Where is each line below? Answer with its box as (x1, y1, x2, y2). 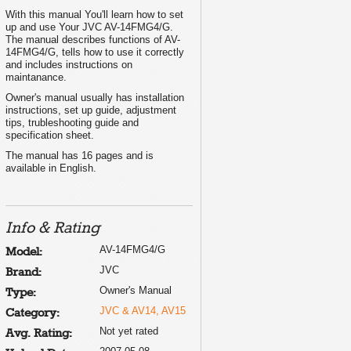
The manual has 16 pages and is (5, 149, 154, 161)
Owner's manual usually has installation (5, 91, 184, 103)
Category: (5, 306, 60, 320)
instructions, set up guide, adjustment (5, 103, 176, 116)
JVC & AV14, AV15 (100, 304, 186, 317)
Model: (5, 244, 42, 259)
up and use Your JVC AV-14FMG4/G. (5, 20, 173, 33)
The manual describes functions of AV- (5, 33, 180, 45)
